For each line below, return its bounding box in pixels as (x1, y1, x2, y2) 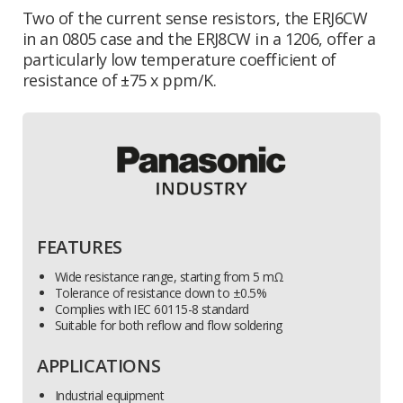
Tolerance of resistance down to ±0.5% (55, 284, 267, 302)
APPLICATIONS (37, 354, 161, 379)
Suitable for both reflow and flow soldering (55, 317, 282, 335)
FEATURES (37, 235, 122, 260)
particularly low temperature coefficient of (22, 49, 336, 71)
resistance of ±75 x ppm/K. (22, 69, 216, 92)
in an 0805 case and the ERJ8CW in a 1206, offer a (22, 28, 376, 50)
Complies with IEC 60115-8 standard (55, 300, 249, 318)
